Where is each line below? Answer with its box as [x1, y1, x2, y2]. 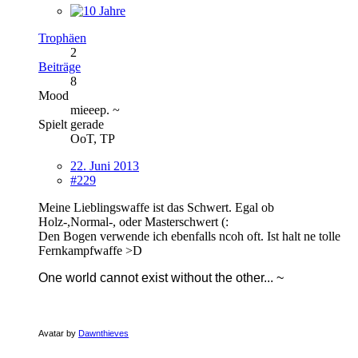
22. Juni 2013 [70, 158, 139, 173]
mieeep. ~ [70, 102, 120, 117]
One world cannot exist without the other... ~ [38, 270, 284, 284]
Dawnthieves [78, 328, 129, 338]
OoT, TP [70, 131, 115, 145]
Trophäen [38, 30, 86, 45]
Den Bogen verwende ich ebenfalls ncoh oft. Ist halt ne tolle [38, 229, 340, 243]
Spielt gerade [38, 117, 104, 131]
